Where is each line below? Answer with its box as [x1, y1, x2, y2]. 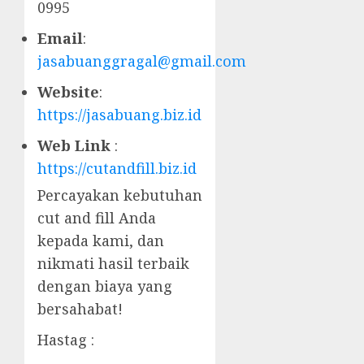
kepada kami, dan [37, 231, 164, 251]
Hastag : [37, 330, 94, 350]
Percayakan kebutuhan [37, 185, 202, 206]
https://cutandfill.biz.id [37, 158, 197, 179]
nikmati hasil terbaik [37, 253, 189, 274]
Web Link [37, 136, 110, 156]
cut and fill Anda [37, 208, 156, 228]
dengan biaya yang [37, 276, 172, 297]
